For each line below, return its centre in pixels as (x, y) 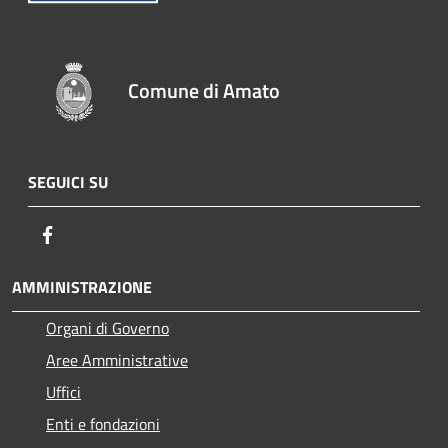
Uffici (63, 391)
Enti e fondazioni (103, 423)
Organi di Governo (107, 327)
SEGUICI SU (68, 181)
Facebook (90, 233)
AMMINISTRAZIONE (82, 286)
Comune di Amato (204, 90)
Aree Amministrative (117, 359)
